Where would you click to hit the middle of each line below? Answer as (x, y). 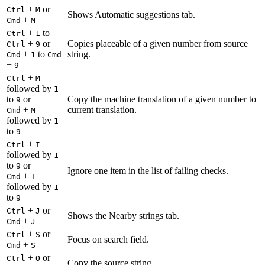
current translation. (102, 110)
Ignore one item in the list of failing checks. (148, 171)
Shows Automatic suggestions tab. (131, 15)
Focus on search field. (108, 240)
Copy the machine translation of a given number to (162, 99)
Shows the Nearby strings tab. (123, 216)
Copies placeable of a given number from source (158, 44)
